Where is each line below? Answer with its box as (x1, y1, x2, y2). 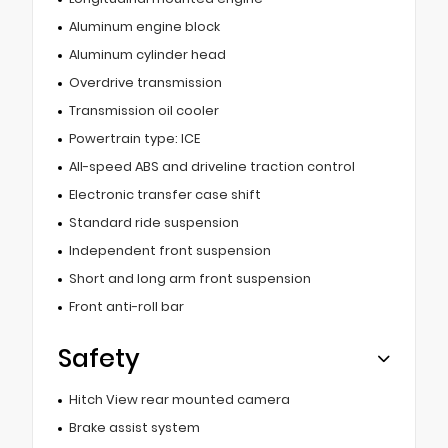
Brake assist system (68, 419, 200, 437)
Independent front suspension (68, 242, 271, 260)
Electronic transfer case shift (68, 186, 261, 204)
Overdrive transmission (68, 74, 222, 92)
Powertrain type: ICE (68, 130, 200, 148)
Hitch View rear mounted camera (68, 391, 290, 409)
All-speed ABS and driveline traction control (68, 158, 355, 176)
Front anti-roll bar (68, 298, 184, 316)
